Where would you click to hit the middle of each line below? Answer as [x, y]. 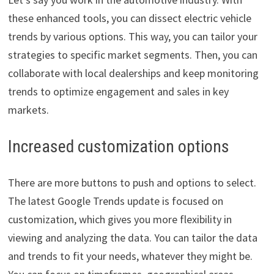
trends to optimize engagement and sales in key [118, 92]
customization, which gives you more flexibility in [120, 220]
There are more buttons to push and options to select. [132, 183]
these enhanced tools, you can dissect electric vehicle [129, 18]
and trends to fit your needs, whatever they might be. [130, 256]
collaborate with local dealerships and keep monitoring [133, 73]
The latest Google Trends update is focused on [115, 201]
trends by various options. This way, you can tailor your [132, 37]
